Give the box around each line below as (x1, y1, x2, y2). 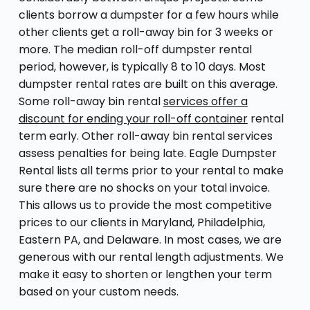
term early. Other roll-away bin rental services (18, 127, 273, 144)
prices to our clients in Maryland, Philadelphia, (18, 214, 265, 230)
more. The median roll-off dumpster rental (18, 41, 252, 57)
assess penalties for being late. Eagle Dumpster (18, 145, 277, 161)
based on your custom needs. (18, 283, 179, 300)
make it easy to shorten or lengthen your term (18, 266, 272, 282)
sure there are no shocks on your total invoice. (18, 179, 270, 196)
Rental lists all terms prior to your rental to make (18, 162, 284, 179)
